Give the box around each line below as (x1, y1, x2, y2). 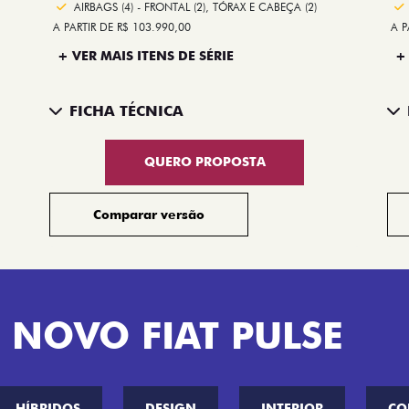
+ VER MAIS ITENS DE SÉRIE (58, 47, 234, 63)
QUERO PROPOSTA (143, 154, 266, 170)
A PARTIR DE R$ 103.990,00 (53, 19, 191, 34)
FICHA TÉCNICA (69, 102, 184, 121)
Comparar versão (93, 206, 204, 222)
